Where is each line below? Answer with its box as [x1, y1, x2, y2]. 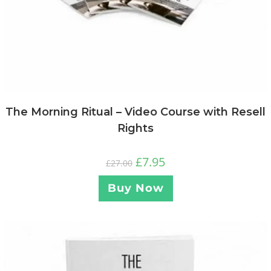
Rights [117, 122, 154, 135]
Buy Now [107, 181, 164, 195]
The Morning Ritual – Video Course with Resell [5, 105, 266, 119]
